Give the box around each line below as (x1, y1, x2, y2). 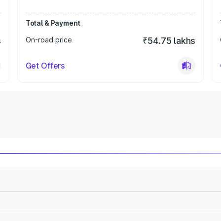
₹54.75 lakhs (143, 36, 196, 46)
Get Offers (25, 61, 65, 71)
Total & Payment (25, 19, 80, 27)
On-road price (25, 36, 72, 44)
